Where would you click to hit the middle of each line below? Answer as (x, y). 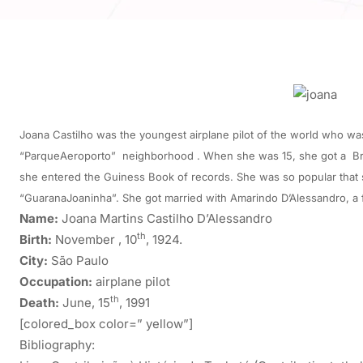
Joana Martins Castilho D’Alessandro (165, 218)
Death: (39, 302)
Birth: (36, 239)
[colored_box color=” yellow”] (106, 323)
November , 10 (94, 239)
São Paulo (78, 260)
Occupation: (56, 281)
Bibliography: (57, 344)
